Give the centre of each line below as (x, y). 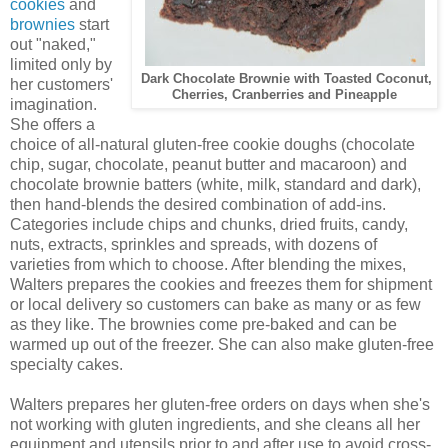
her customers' (61, 84)
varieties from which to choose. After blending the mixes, (208, 264)
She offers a (52, 124)
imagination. (53, 104)
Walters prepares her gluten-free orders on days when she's (220, 404)
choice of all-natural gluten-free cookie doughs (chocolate (212, 144)
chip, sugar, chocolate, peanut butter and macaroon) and (208, 164)
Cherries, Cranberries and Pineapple (284, 94)
